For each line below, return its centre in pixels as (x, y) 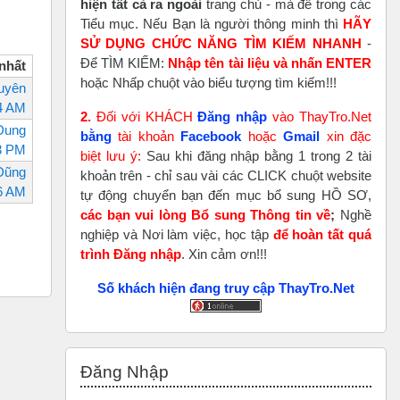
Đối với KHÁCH (145, 116)
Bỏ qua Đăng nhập (118, 355)
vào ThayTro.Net (320, 116)
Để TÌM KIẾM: (125, 62)
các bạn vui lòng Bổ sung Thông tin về (206, 214)
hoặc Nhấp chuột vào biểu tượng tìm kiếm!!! (208, 82)
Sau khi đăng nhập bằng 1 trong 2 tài (256, 155)
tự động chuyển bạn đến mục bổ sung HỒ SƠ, (226, 195)
